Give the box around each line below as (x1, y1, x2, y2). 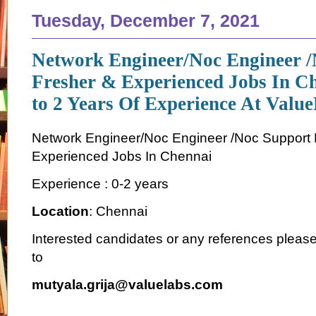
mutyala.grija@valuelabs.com (32, 276, 223, 292)
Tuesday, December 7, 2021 (32, 11, 260, 31)
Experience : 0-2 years (32, 176, 172, 191)
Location (32, 203, 89, 219)
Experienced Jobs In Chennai (32, 148, 212, 164)
